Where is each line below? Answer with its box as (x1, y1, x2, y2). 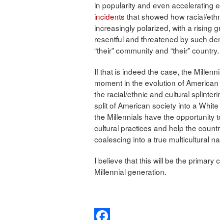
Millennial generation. (94, 165, 166, 177)
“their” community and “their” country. (94, 44, 219, 55)
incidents (94, 10, 125, 22)
